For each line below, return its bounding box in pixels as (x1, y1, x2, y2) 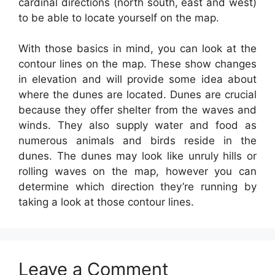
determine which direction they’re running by (18, 180, 257, 193)
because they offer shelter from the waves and (18, 104, 257, 117)
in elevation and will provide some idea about (18, 73, 257, 86)
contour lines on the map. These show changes (18, 58, 257, 71)
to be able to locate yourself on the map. (18, 11, 219, 24)
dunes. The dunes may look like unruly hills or (18, 150, 257, 163)
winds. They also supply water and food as (18, 119, 257, 132)
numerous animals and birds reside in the (18, 134, 257, 147)
